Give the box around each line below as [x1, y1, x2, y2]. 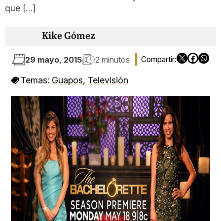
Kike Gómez [42, 31, 95, 41]
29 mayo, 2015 [25, 54, 82, 65]
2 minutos [95, 54, 130, 65]
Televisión [88, 75, 128, 85]
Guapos [52, 75, 83, 85]
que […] [5, 3, 36, 13]
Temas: [21, 75, 52, 85]
